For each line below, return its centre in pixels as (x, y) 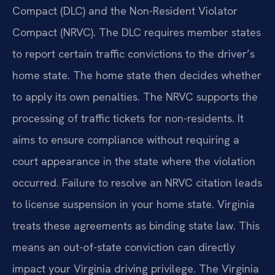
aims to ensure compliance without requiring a (126, 140)
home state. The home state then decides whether (137, 76)
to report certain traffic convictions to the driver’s (134, 54)
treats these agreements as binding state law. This (136, 226)
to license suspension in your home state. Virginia (134, 204)
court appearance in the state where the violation (134, 161)
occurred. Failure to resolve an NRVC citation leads (137, 183)
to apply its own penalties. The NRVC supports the (135, 97)
